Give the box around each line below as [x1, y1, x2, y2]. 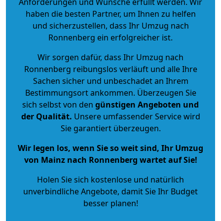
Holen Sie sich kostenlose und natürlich [37, 174, 184, 185]
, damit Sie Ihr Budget [117, 185, 198, 197]
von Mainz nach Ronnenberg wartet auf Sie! [24, 154, 197, 165]
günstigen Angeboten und [93, 99, 199, 110]
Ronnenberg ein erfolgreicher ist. [48, 32, 173, 43]
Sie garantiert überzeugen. [60, 122, 161, 134]
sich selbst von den [22, 99, 93, 110]
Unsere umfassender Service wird [72, 110, 200, 122]
